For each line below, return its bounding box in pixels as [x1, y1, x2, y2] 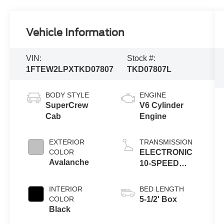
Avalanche [49, 157, 89, 166]
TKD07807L [126, 64, 171, 73]
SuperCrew [45, 100, 88, 109]
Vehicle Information [26, 26, 125, 38]
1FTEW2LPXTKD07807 [26, 64, 114, 73]
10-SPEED [139, 158, 179, 167]
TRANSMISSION [139, 137, 192, 146]
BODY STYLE [45, 90, 89, 99]
